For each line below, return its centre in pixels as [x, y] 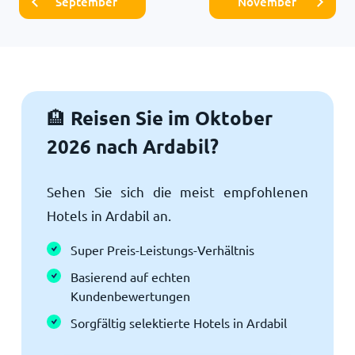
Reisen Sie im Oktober [169, 117]
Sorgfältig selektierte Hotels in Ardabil [178, 322]
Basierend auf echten [130, 276]
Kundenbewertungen [130, 295]
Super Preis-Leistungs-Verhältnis [162, 249]
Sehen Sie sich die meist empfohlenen [177, 191]
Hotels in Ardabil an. [109, 215]
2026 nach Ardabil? [132, 146]
